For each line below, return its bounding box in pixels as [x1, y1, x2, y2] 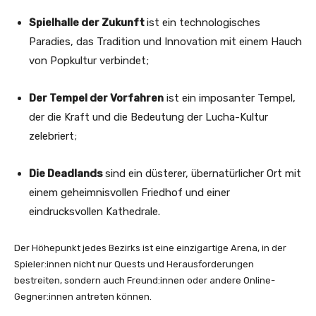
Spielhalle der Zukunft [29, 16, 147, 29]
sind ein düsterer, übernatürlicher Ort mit [105, 166, 301, 180]
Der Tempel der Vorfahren [29, 91, 164, 104]
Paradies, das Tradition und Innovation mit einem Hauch [29, 35, 302, 48]
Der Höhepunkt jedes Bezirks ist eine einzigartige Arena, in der [14, 242, 286, 253]
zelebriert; [29, 129, 77, 142]
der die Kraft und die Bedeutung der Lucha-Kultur [29, 110, 268, 123]
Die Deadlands [29, 166, 105, 180]
